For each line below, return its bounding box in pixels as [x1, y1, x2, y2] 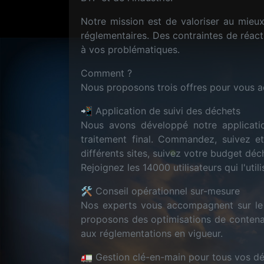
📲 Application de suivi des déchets [81, 105, 240, 117]
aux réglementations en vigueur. [81, 227, 223, 239]
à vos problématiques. [81, 44, 180, 55]
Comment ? [81, 67, 132, 79]
